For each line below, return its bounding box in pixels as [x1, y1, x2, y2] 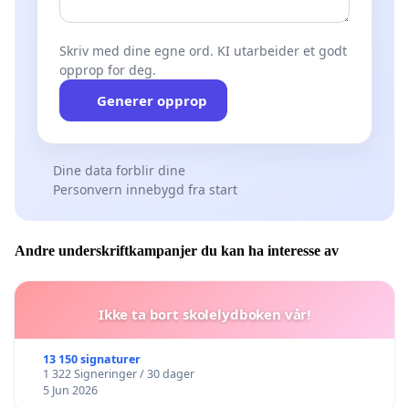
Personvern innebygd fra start [52, 180, 237, 198]
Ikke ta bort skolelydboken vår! [98, 305, 311, 324]
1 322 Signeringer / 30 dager [42, 366, 194, 383]
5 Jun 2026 [42, 383, 98, 399]
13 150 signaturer [42, 351, 141, 368]
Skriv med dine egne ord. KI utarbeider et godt [59, 41, 347, 59]
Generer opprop [96, 90, 207, 110]
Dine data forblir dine [52, 161, 185, 179]
